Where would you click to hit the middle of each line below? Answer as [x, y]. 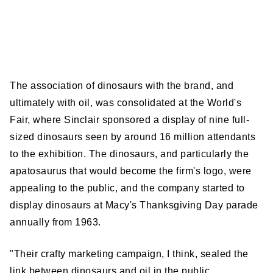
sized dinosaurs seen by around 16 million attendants [133, 137]
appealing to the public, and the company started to [127, 188]
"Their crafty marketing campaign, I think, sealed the [129, 254]
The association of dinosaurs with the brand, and [122, 86]
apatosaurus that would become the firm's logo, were [131, 171]
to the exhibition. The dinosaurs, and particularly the [129, 154]
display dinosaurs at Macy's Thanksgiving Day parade [134, 205]
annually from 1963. [55, 222]
